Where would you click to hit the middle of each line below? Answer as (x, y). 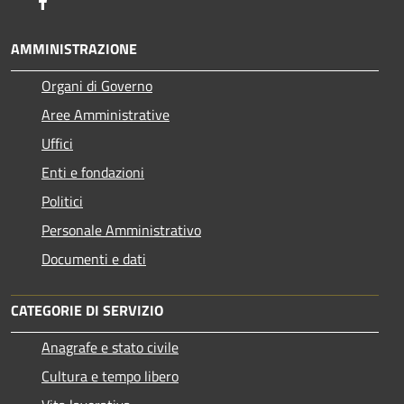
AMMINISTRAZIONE (74, 48)
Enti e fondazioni (93, 172)
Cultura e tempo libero (110, 376)
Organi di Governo (97, 85)
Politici (62, 201)
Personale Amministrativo (121, 230)
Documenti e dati (94, 258)
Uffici (57, 143)
